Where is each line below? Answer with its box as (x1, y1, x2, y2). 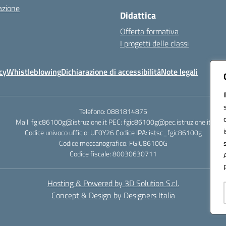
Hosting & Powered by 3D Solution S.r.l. (47, 177, 179, 189)
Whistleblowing (7, 66, 61, 78)
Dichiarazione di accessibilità (61, 66, 161, 78)
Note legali (161, 66, 198, 78)
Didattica (120, 9, 156, 22)
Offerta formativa (120, 25, 179, 37)
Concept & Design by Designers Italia (51, 189, 175, 201)
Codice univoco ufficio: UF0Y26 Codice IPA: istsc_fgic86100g (24, 127, 202, 138)
